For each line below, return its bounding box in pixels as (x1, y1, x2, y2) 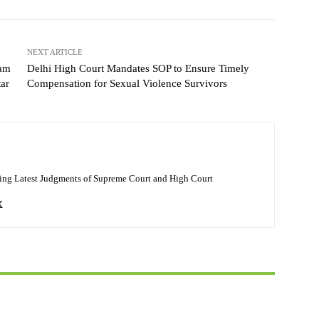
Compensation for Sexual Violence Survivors (26, 78, 227, 90)
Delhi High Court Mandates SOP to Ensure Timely (26, 63, 249, 75)
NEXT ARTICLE (26, 48, 83, 57)
